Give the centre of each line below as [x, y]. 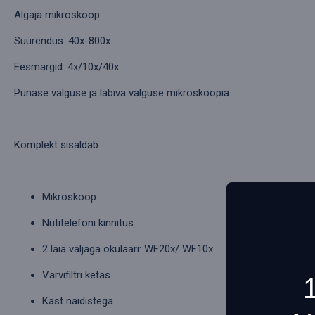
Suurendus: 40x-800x [62, 41]
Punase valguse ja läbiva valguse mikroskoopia [122, 93]
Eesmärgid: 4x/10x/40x [66, 67]
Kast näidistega [78, 301]
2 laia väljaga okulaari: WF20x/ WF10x [128, 249]
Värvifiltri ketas [76, 275]
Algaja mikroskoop [57, 15]
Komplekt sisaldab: [57, 145]
